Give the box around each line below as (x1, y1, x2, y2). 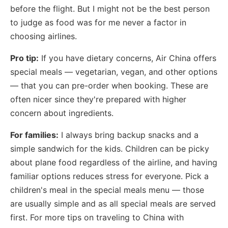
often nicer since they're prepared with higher (10, 94, 186, 104)
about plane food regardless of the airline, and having (10, 157, 217, 167)
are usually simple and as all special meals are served (10, 198, 216, 209)
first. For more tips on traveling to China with (10, 212, 184, 222)
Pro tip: (10, 52, 39, 63)
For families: (10, 129, 59, 140)
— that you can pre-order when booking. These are (10, 80, 208, 91)
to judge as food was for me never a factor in (10, 17, 186, 27)
